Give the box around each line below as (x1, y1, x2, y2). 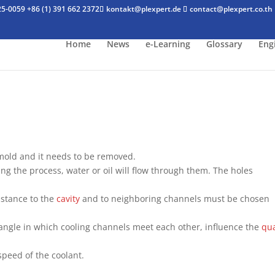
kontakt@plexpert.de (106, 4, 182, 14)
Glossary (206, 38, 242, 50)
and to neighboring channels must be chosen (80, 193, 270, 204)
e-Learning (145, 38, 190, 50)
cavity (56, 193, 80, 204)
